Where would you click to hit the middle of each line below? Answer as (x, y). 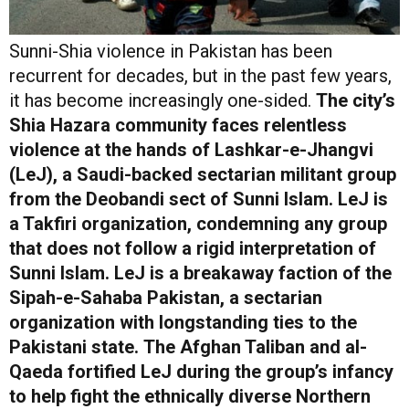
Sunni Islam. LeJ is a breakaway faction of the (200, 273)
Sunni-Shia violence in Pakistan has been (171, 51)
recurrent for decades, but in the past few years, (200, 75)
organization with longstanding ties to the (183, 322)
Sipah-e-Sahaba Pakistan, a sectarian (166, 297)
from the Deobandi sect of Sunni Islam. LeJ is (199, 199)
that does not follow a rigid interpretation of (193, 248)
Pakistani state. (74, 346)
